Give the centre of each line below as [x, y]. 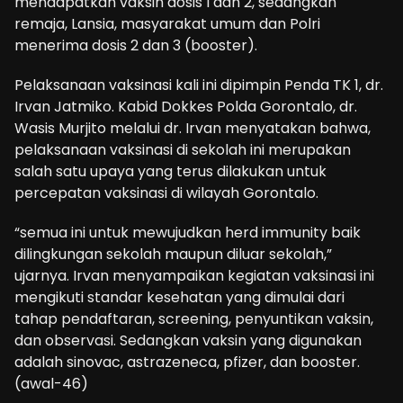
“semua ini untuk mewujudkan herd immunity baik [188, 233]
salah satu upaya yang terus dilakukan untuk [170, 171]
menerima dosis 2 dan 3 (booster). [136, 45]
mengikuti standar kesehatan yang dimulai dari [179, 297]
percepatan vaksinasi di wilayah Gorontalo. [166, 193]
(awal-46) [51, 384]
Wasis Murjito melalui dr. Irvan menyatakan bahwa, [193, 128]
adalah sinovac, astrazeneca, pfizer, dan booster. [187, 362]
